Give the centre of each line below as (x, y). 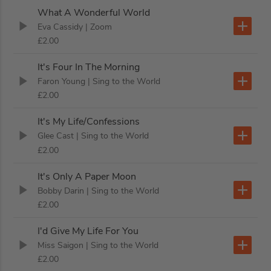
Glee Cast (56, 136)
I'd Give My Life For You (88, 231)
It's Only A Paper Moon (87, 176)
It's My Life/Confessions (89, 122)
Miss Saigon (61, 246)
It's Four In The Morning (89, 67)
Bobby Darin (61, 191)
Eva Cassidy (60, 27)
